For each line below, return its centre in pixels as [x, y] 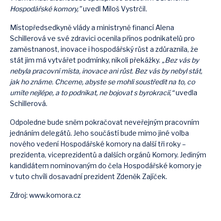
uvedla [186, 92]
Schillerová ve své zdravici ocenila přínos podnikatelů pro [102, 38]
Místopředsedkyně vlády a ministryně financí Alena [92, 27]
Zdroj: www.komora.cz [45, 195]
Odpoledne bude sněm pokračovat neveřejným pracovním [105, 122]
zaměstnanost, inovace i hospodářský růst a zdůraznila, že [104, 49]
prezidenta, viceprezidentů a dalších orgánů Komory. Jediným [108, 155]
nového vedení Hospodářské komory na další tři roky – [98, 144]
